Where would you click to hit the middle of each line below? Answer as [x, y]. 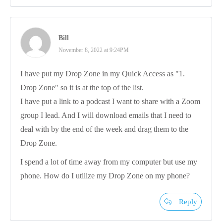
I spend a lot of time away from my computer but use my [109, 162]
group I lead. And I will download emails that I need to [106, 115]
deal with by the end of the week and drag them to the [104, 129]
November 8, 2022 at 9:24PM [94, 50]
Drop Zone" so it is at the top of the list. [82, 87]
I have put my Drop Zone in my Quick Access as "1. [103, 73]
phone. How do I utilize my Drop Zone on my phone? [105, 175]
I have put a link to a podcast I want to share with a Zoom [110, 101]
